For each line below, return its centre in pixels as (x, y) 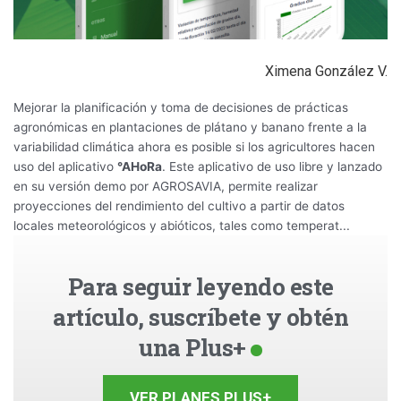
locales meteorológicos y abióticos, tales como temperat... (182, 226)
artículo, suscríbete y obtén (200, 317)
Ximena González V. (326, 72)
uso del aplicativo (65, 167)
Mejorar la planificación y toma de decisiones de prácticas (181, 108)
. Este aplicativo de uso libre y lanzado (272, 167)
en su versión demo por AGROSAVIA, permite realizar (166, 187)
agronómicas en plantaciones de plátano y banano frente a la (190, 128)
